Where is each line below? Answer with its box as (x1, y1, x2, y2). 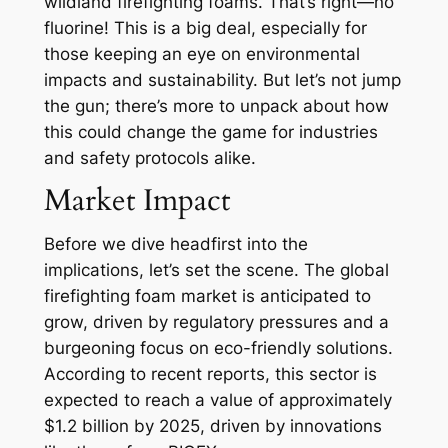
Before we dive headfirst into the (43, 234, 308, 255)
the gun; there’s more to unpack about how (43, 96, 389, 117)
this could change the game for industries (43, 122, 378, 143)
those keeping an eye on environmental (43, 44, 360, 65)
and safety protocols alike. (43, 148, 256, 169)
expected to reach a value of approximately (43, 390, 392, 411)
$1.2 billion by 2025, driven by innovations (43, 416, 382, 437)
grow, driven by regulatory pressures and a (43, 312, 389, 333)
